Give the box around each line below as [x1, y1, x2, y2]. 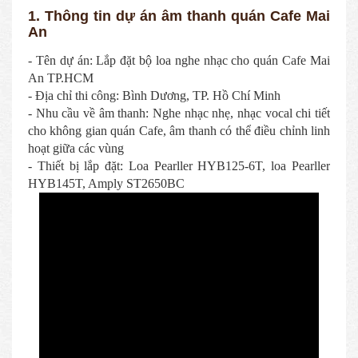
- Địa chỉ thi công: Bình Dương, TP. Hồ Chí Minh [28, 89, 280, 102]
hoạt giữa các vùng [28, 141, 124, 155]
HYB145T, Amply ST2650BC [28, 177, 185, 190]
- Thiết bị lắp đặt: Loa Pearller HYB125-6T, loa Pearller [28, 159, 330, 173]
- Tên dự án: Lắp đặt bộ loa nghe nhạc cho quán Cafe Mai [28, 54, 330, 67]
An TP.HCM [28, 71, 93, 85]
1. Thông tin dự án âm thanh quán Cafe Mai [28, 8, 330, 24]
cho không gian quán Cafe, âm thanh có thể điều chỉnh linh [28, 124, 330, 137]
